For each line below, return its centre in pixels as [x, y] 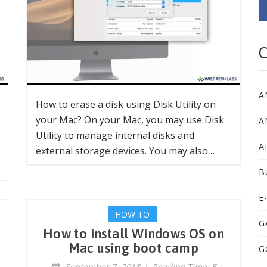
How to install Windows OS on [133, 234]
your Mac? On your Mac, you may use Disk [130, 120]
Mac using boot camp [133, 248]
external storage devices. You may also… [125, 151]
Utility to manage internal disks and [115, 135]
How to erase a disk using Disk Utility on [126, 104]
